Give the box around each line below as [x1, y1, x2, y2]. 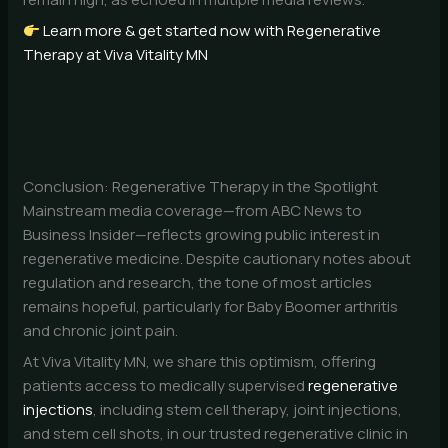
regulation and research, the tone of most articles [23, 271, 373, 293]
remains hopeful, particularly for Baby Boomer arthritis [23, 295, 399, 317]
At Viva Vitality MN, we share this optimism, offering [23, 351, 377, 373]
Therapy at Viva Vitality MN [23, 44, 209, 66]
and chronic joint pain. [23, 319, 179, 341]
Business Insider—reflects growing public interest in [23, 223, 381, 245]
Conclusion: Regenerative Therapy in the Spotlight [23, 175, 379, 197]
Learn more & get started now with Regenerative [40, 20, 382, 42]
